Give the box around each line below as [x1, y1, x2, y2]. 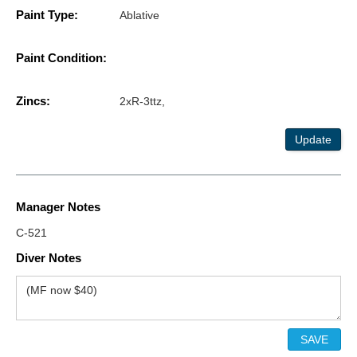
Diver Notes [16, 251, 81, 265]
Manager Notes [16, 200, 100, 214]
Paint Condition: [16, 51, 107, 65]
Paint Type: [16, 8, 78, 22]
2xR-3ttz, [120, 95, 165, 108]
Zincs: [16, 94, 50, 108]
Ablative [120, 9, 159, 22]
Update [295, 133, 331, 147]
